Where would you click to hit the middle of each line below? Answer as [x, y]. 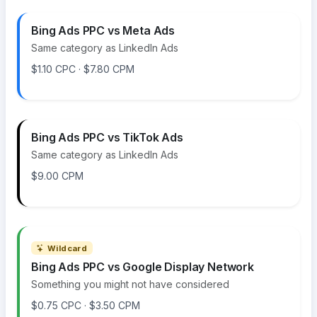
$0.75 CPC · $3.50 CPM [86, 306]
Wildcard [67, 248]
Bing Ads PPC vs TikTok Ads [107, 138]
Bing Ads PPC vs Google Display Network [143, 267]
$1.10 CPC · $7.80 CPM [83, 69]
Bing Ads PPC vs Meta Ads [103, 31]
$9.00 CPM [57, 176]
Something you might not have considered [130, 284]
